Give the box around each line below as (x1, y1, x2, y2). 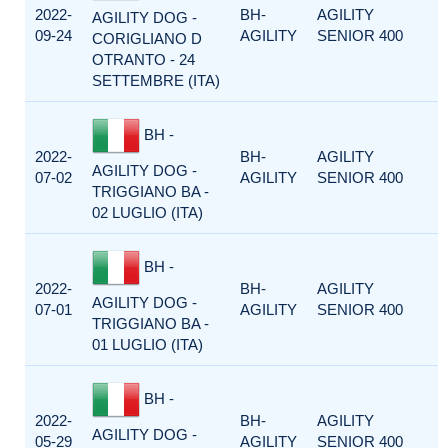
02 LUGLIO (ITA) (92, 204, 203, 221)
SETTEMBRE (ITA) (92, 72, 220, 89)
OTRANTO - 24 (92, 51, 195, 68)
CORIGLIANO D (92, 30, 202, 47)
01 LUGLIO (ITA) (92, 336, 203, 353)
